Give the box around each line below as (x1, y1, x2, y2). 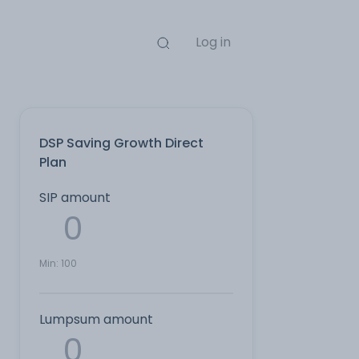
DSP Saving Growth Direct (39, 134, 204, 152)
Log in (195, 33, 231, 51)
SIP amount (39, 188, 111, 207)
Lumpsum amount (39, 310, 153, 329)
